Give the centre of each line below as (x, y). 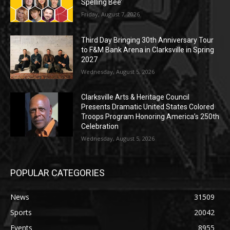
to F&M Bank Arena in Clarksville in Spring (148, 50)
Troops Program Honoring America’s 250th (150, 117)
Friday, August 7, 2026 (111, 14)
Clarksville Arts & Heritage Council (136, 97)
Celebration (100, 127)
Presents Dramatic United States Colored (148, 107)
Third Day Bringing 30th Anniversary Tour (148, 40)
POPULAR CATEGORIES (57, 173)
